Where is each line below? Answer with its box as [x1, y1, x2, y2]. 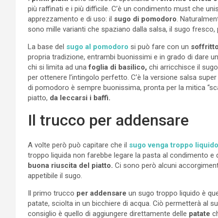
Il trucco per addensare [28, 110, 189, 129]
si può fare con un [128, 42, 191, 51]
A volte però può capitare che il [28, 140, 129, 149]
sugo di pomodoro [114, 14, 177, 23]
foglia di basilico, [87, 62, 147, 72]
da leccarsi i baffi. [50, 93, 110, 102]
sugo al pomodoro [66, 42, 128, 51]
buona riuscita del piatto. [28, 161, 113, 170]
